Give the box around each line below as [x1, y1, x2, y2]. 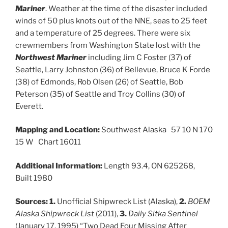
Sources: [15, 197, 48, 206]
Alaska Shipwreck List [15, 209, 94, 218]
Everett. [15, 101, 43, 111]
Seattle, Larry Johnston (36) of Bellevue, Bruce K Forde [15, 65, 210, 74]
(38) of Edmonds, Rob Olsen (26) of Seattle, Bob [15, 77, 183, 87]
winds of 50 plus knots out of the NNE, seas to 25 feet [15, 16, 207, 25]
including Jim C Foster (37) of [87, 52, 191, 62]
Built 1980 [15, 173, 52, 183]
